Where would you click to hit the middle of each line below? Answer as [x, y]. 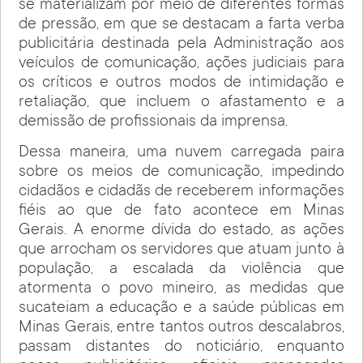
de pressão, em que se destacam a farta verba [181, 25]
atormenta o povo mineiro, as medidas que [181, 290]
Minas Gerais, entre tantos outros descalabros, [181, 329]
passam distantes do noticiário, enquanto [181, 348]
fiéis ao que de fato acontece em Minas [181, 212]
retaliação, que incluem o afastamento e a [181, 102]
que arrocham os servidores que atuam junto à [181, 251]
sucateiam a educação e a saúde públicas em [181, 309]
